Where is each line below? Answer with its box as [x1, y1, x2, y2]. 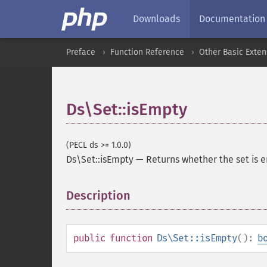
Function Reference [110, 47, 184, 57]
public [73, 232, 105, 244]
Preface [66, 47, 95, 57]
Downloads [133, 13, 180, 24]
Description [66, 188, 131, 203]
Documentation [199, 13, 265, 24]
